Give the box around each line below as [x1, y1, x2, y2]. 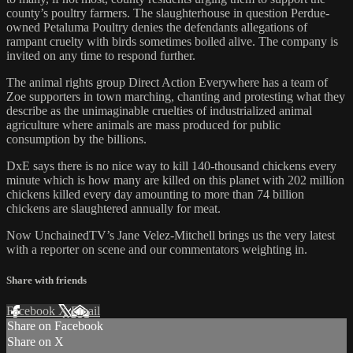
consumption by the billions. [6, 132, 147, 147]
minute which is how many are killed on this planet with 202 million [6, 173, 344, 188]
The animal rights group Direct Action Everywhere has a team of [6, 76, 328, 90]
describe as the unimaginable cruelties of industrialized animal [6, 104, 312, 118]
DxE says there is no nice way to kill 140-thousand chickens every [6, 159, 336, 173]
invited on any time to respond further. [6, 49, 195, 63]
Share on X [7, 335, 64, 349]
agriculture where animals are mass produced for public [6, 118, 281, 132]
